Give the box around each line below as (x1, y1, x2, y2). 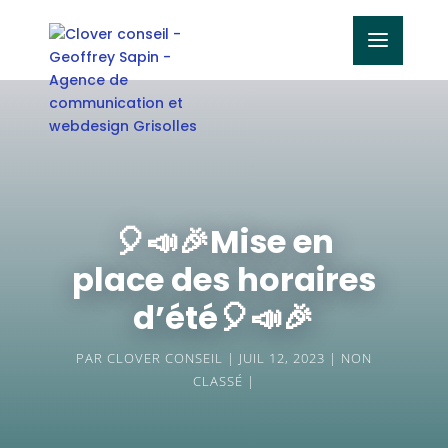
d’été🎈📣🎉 (133, 295, 315, 340)
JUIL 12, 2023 (238, 349, 325, 367)
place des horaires (71, 257, 376, 302)
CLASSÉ (192, 372, 243, 390)
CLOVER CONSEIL (106, 349, 223, 367)
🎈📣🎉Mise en (113, 219, 334, 264)
